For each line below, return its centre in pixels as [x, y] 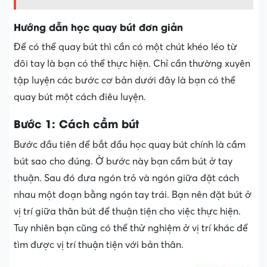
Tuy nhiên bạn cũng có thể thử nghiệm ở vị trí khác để [131, 228]
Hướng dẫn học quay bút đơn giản [98, 26]
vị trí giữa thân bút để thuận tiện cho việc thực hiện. [127, 211]
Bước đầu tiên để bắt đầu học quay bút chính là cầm [130, 145]
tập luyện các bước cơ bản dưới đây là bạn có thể [125, 80]
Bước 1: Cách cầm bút [76, 123]
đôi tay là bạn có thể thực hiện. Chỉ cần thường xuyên [132, 63]
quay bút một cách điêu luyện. [80, 97]
